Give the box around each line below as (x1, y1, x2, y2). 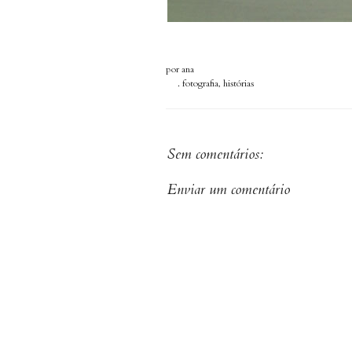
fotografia (181, 77, 218, 90)
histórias (222, 77, 254, 90)
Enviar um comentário (167, 179, 290, 200)
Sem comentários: (167, 145, 263, 165)
